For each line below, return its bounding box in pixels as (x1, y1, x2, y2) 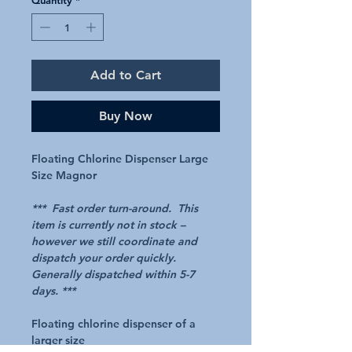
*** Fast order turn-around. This (31, 201, 198, 216)
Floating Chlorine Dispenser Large (31, 152, 208, 167)
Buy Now (99, 108, 152, 124)
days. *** (31, 284, 75, 299)
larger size (31, 333, 85, 348)
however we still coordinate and (31, 234, 197, 249)
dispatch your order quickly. (31, 251, 176, 266)
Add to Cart (90, 68, 161, 83)
